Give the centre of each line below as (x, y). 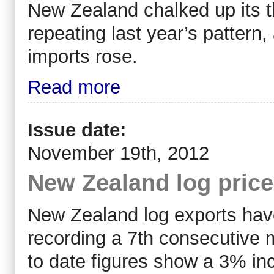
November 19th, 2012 (118, 154)
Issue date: (80, 130)
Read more (74, 87)
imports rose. (83, 56)
